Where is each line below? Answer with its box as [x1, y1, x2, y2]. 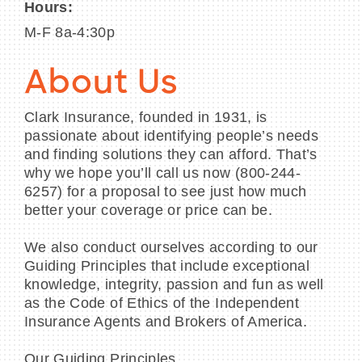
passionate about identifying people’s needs [24, 128, 319, 145]
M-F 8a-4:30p [24, 24, 116, 41]
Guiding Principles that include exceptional [24, 258, 310, 275]
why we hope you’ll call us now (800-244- [24, 165, 301, 182]
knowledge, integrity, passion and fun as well [24, 276, 324, 293]
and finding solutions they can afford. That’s [24, 146, 318, 163]
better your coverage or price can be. [24, 202, 272, 219]
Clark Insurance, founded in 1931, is [24, 109, 267, 126]
